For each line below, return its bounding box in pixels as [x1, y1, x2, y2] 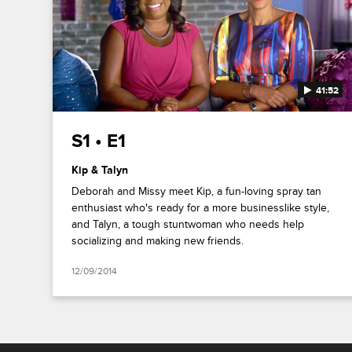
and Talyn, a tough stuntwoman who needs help [71, 217, 305, 231]
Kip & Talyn [71, 163, 129, 177]
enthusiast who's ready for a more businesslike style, [71, 200, 330, 214]
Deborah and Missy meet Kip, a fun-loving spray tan [71, 184, 322, 198]
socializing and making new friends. [71, 233, 244, 247]
